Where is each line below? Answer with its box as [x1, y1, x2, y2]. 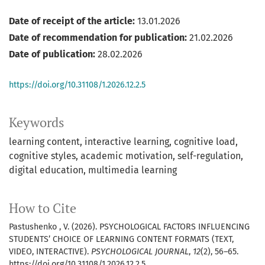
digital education [9, 164, 83, 176]
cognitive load [174, 136, 235, 148]
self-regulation [177, 150, 241, 162]
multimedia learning [88, 164, 177, 176]
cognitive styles [9, 150, 76, 162]
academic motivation [80, 150, 173, 162]
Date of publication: [9, 49, 95, 60]
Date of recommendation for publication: [9, 32, 187, 44]
